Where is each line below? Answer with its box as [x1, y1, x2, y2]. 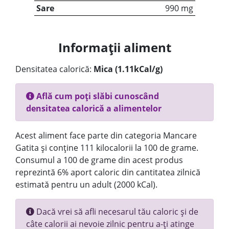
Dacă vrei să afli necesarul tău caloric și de [34, 206, 198, 217]
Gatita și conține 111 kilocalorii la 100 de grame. [15, 142, 198, 153]
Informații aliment [58, 39, 171, 56]
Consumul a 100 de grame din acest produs [15, 154, 183, 166]
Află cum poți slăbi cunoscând [34, 90, 159, 102]
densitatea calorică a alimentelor [26, 103, 162, 114]
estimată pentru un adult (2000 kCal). [15, 179, 157, 190]
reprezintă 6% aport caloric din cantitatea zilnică [15, 167, 200, 178]
